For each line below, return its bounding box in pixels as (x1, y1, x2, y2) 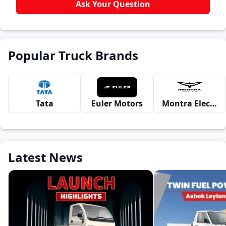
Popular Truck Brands (8, 47, 138, 64)
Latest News (8, 149, 83, 165)
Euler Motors (91, 98, 143, 109)
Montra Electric (210, 98, 217, 109)
